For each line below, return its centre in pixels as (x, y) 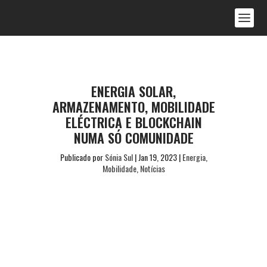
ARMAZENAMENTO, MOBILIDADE (133, 107)
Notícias (152, 168)
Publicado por (82, 157)
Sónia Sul (119, 157)
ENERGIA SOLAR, (133, 91)
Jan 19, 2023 (157, 157)
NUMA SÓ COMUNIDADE (133, 138)
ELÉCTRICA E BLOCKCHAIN (133, 122)
